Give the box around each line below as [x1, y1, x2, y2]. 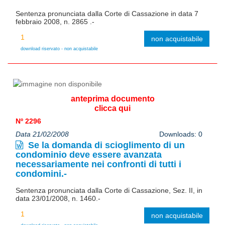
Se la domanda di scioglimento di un [26, 140, 185, 150]
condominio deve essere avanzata [16, 149, 162, 160]
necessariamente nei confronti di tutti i [16, 159, 181, 169]
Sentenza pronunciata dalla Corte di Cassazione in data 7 [16, 9, 198, 18]
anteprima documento [70, 94, 155, 103]
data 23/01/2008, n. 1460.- [16, 194, 100, 202]
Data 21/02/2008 [16, 130, 69, 138]
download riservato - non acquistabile [21, 46, 98, 51]
